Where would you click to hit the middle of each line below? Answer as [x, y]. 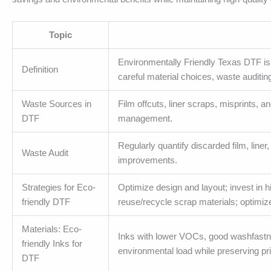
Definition [40, 70]
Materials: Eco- [52, 229]
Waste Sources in [57, 104]
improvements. [148, 160]
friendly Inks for [52, 244]
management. [145, 119]
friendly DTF [46, 202]
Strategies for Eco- [59, 188]
